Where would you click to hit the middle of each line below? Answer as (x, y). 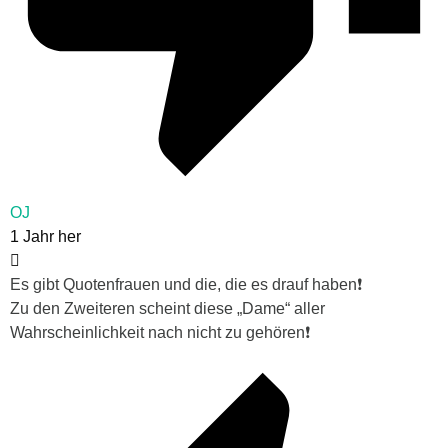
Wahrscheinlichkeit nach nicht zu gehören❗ (160, 333)
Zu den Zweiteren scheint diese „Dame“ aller (167, 309)
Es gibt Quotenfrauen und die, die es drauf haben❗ (186, 285)
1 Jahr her (45, 237)
